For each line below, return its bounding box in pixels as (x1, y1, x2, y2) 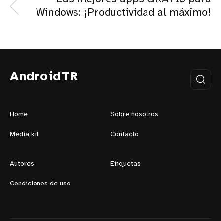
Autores (10, 160, 34, 168)
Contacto (110, 130, 139, 138)
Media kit (10, 130, 39, 138)
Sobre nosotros (110, 110, 158, 118)
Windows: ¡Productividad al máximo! (36, 6, 211, 19)
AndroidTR (10, 70, 78, 84)
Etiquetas (110, 160, 141, 168)
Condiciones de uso (10, 180, 71, 187)
